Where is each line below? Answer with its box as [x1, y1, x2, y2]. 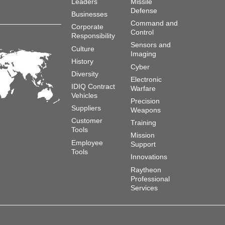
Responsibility [71, 32, 115, 40]
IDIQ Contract [71, 82, 115, 91]
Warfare [131, 84, 156, 92]
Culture [71, 44, 94, 53]
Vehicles [71, 91, 97, 100]
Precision [131, 96, 160, 105]
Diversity [71, 69, 98, 78]
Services [131, 183, 158, 192]
